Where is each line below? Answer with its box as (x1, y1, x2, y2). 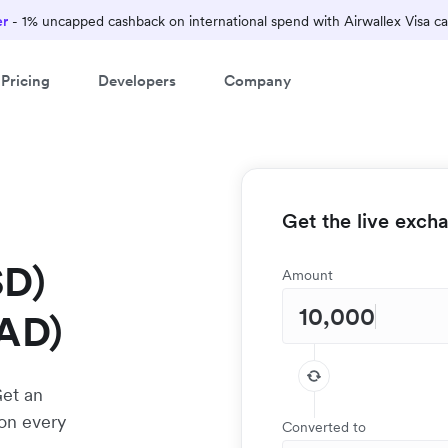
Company (224, 70, 291, 90)
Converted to (282, 418, 366, 436)
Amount (282, 266, 333, 284)
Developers (98, 70, 176, 90)
